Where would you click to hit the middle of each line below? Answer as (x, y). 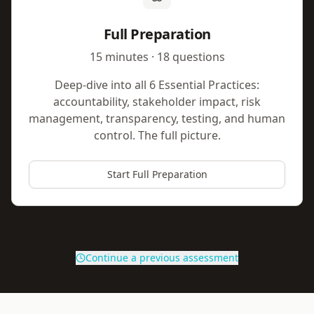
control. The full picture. (157, 135)
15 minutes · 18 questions (157, 57)
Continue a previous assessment (162, 258)
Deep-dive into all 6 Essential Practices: (157, 85)
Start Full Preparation (157, 174)
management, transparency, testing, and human (157, 118)
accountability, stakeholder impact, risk (157, 102)
